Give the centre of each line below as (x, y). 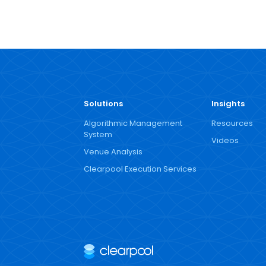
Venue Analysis (113, 152)
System (98, 134)
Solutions (103, 104)
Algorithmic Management (133, 123)
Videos (225, 140)
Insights (228, 104)
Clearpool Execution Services (140, 169)
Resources (232, 123)
